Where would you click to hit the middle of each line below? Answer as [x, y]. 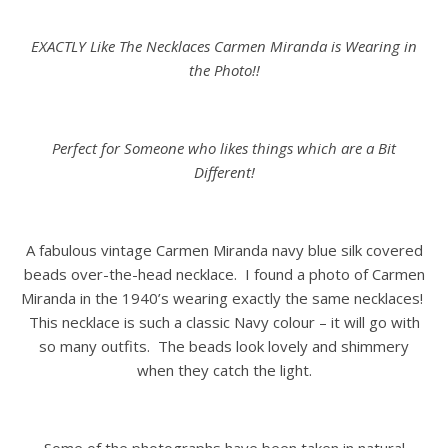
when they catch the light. [224, 370]
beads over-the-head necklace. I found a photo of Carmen [224, 274]
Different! [224, 172]
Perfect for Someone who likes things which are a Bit [224, 148]
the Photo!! [224, 70]
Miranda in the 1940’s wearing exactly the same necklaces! [224, 298]
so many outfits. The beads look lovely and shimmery [224, 346]
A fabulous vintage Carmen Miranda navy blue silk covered [224, 250]
